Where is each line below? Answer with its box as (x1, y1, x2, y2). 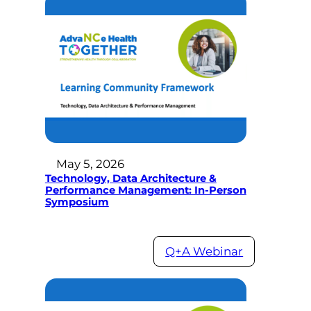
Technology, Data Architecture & (44, 172, 217, 185)
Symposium (44, 196, 109, 209)
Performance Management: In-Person (44, 184, 246, 197)
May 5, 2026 (56, 157, 124, 171)
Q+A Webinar (165, 244, 244, 259)
